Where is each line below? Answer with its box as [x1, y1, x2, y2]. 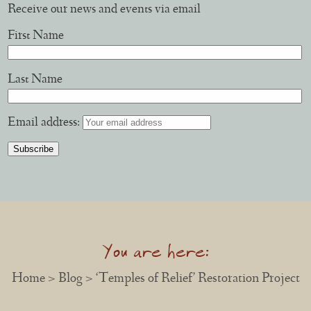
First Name [8, 30, 65, 44]
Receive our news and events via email [8, 3, 201, 17]
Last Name [8, 73, 63, 87]
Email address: [8, 116, 83, 130]
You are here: [102, 233, 209, 269]
